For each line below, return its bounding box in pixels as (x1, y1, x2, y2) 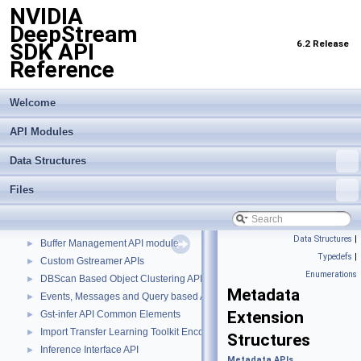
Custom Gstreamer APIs (40, 255, 144, 267)
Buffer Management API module (40, 238, 179, 249)
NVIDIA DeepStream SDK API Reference (15, 202, 192, 214)
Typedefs (317, 251, 352, 262)
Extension (227, 308, 304, 327)
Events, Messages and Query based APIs (40, 291, 220, 302)
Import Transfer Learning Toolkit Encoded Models (40, 326, 255, 338)
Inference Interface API (40, 344, 139, 355)
